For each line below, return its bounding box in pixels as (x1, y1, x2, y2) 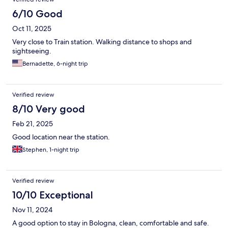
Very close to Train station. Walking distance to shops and (12, 37, 192, 47)
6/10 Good (12, 8, 63, 20)
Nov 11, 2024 (12, 205, 52, 215)
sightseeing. (12, 46, 51, 56)
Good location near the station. (12, 132, 110, 142)
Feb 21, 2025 (12, 119, 53, 129)
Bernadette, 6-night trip (22, 60, 88, 68)
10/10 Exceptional (12, 189, 93, 202)
